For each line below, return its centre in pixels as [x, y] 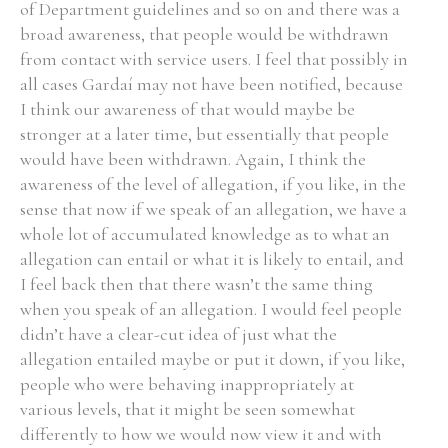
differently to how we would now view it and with [201, 434]
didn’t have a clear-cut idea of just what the [178, 334]
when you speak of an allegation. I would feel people [211, 309]
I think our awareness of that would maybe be [187, 109]
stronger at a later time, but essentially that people [204, 134]
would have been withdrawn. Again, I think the [193, 159]
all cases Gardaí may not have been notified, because [211, 84]
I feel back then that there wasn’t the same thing [196, 284]
